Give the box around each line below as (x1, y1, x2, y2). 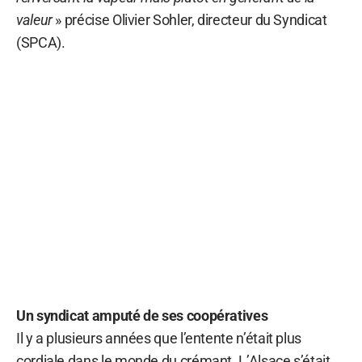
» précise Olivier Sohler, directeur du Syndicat (52, 11, 327, 28)
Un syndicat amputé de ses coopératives (16, 306, 268, 324)
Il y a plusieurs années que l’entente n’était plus (16, 329, 302, 347)
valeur (16, 11, 53, 28)
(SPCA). (16, 33, 65, 51)
